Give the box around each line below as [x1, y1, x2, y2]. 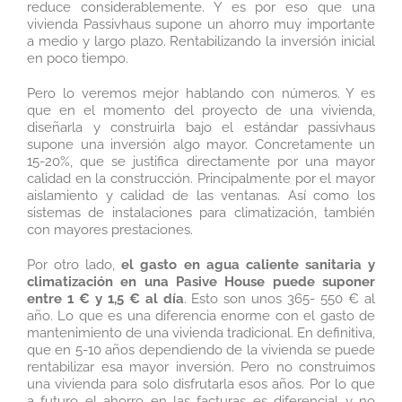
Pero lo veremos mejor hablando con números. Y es [27, 84, 375, 101]
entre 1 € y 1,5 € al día [27, 290, 184, 307]
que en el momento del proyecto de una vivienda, [27, 101, 375, 118]
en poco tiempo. [27, 49, 128, 66]
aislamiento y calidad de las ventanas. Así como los [27, 187, 375, 204]
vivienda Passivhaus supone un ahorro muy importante [27, 15, 375, 32]
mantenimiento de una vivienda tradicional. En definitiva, [27, 324, 375, 341]
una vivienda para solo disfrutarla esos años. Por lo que [27, 375, 375, 392]
